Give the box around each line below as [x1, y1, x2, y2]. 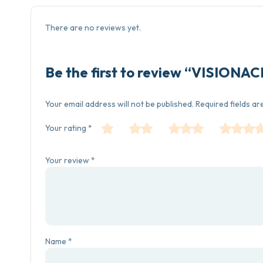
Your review [45, 155, 91, 166]
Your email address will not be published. [45, 98, 194, 109]
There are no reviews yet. [45, 22, 141, 33]
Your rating [45, 123, 88, 134]
